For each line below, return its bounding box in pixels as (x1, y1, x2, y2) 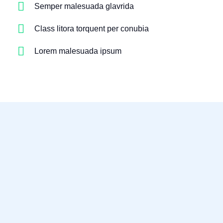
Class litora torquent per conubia (34, 24, 149, 33)
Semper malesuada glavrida (34, 2, 134, 10)
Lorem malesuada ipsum (34, 47, 121, 55)
